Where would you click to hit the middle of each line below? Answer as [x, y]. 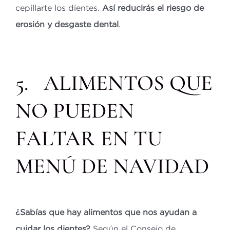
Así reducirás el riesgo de [153, 7]
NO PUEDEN [74, 110]
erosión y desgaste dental [67, 24]
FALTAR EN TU [89, 138]
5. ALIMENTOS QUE [114, 83]
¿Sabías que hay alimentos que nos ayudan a [106, 212]
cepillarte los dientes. [59, 7]
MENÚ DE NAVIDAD [112, 166]
